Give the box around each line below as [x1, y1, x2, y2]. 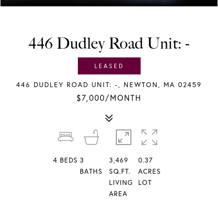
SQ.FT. [109, 167, 130, 176]
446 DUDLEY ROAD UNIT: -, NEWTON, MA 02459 [16, 80, 202, 89]
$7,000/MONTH [76, 93, 142, 103]
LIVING [109, 178, 133, 187]
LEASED [94, 62, 124, 70]
